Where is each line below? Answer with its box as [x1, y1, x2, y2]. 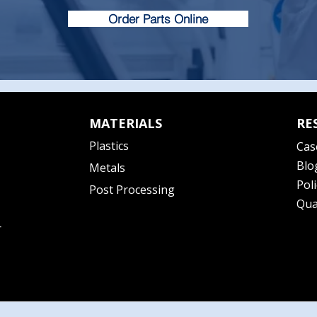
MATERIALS [88, 115, 162, 132]
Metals [88, 160, 125, 175]
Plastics [88, 138, 129, 154]
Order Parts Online [108, 11, 208, 26]
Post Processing [88, 182, 175, 197]
